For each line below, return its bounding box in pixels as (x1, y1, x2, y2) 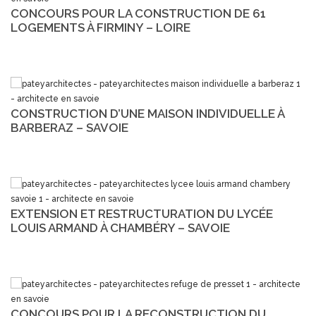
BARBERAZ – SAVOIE (11, 120, 128, 135)
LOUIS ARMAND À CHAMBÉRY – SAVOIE (11, 220, 230, 235)
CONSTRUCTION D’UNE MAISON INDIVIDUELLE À (11, 106, 284, 121)
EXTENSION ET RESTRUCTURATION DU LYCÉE (11, 206, 273, 221)
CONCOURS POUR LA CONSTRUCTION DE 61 (11, 6, 266, 20)
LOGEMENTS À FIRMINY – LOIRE (11, 20, 190, 35)
